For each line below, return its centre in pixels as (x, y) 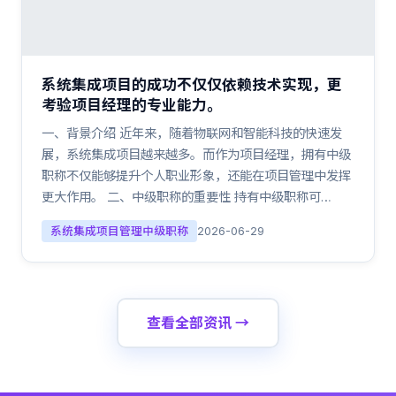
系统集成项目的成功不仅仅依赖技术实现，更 (192, 85)
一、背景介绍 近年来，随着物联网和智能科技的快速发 (192, 133)
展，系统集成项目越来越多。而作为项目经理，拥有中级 (196, 154)
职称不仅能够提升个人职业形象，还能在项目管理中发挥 (196, 175)
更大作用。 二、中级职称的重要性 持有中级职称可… (187, 197)
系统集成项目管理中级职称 (119, 231)
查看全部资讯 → (198, 323)
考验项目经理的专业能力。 (132, 105)
